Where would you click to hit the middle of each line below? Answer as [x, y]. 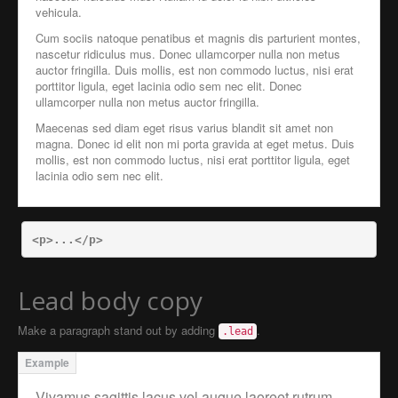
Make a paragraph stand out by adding [118, 330]
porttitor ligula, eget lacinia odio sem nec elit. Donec [169, 86]
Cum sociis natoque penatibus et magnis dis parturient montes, [198, 38]
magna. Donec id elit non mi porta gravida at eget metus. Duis [195, 143]
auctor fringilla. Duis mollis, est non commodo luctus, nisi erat [195, 70]
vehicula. [59, 12]
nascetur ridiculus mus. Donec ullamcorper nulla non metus [188, 54]
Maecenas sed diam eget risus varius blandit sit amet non [184, 127]
